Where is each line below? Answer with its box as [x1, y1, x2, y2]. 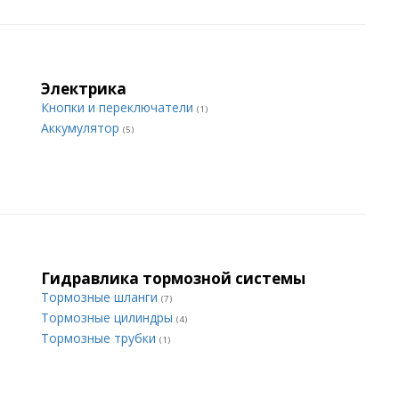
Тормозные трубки [41, 330, 159, 346]
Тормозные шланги [41, 289, 161, 305]
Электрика [41, 78, 126, 99]
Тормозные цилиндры [41, 309, 176, 326]
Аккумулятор [41, 119, 123, 136]
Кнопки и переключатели [41, 99, 197, 116]
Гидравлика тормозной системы [41, 268, 305, 289]
